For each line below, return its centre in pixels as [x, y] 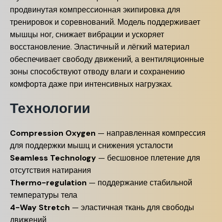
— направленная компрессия [151, 133]
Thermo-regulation [48, 183]
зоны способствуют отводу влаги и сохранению [97, 72]
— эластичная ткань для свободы [132, 207]
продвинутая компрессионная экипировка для [95, 10]
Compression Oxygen [53, 133]
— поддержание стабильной [139, 183]
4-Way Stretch [40, 207]
